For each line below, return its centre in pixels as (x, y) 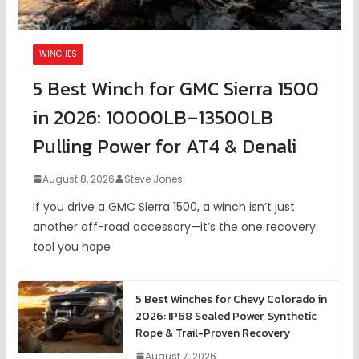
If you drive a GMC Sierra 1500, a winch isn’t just (163, 206)
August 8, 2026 (78, 179)
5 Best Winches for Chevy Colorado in (231, 299)
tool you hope (71, 246)
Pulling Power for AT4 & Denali (164, 146)
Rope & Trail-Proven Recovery (212, 333)
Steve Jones (153, 179)
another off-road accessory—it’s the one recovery (174, 226)
